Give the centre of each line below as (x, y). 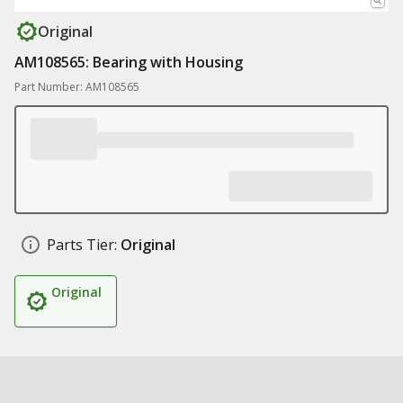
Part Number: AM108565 (77, 87)
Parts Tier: (82, 245)
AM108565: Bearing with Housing (129, 62)
